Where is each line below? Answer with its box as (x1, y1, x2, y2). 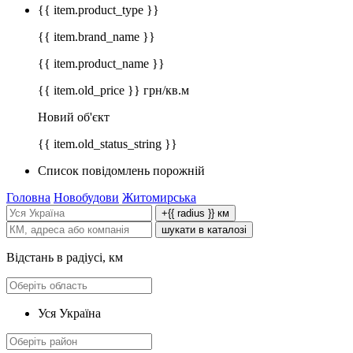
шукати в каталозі (162, 224, 247, 236)
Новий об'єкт (38, 110, 110, 124)
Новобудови (54, 191, 119, 205)
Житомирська (122, 191, 196, 205)
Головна (6, 191, 50, 205)
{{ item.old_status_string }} (38, 137, 177, 151)
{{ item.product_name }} (38, 57, 165, 71)
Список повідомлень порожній (38, 164, 205, 178)
